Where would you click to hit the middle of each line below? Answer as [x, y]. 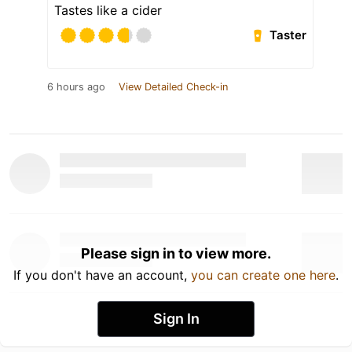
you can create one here [263, 275]
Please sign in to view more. [176, 253]
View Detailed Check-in [173, 86]
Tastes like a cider [108, 10]
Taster [288, 35]
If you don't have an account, [102, 275]
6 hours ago [76, 86]
